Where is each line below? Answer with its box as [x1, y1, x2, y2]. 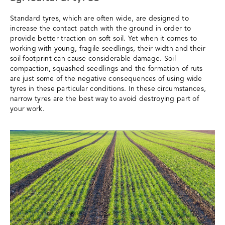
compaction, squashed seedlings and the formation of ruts [10, 65, 203, 72]
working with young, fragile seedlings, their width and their [10, 45, 205, 52]
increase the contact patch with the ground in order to [10, 25, 191, 32]
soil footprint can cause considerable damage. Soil [10, 55, 176, 62]
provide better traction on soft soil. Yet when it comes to [10, 35, 197, 42]
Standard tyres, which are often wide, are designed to [10, 15, 189, 22]
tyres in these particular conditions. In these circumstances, [10, 85, 206, 92]
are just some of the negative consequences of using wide [10, 75, 202, 82]
